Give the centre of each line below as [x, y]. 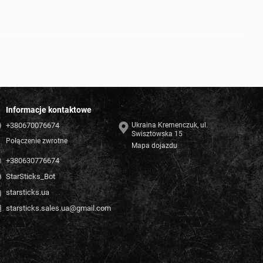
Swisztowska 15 [157, 134]
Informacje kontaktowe [49, 110]
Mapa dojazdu [154, 146]
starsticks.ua [28, 193]
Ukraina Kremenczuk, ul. [145, 125]
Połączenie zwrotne [37, 141]
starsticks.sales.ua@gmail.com [58, 208]
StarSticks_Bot [31, 177]
